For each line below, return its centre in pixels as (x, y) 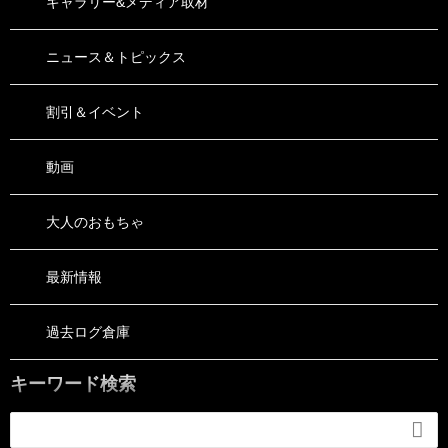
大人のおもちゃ (95, 221)
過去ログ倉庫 (88, 331)
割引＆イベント (95, 111)
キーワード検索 (73, 383)
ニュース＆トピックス (116, 56)
